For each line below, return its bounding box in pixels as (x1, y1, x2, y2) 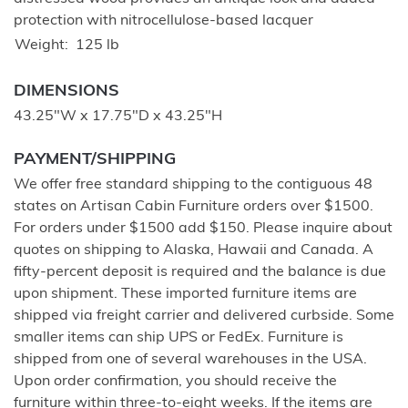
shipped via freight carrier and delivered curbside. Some (14, 309, 394, 324)
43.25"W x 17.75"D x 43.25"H (14, 109, 222, 125)
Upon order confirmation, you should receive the (14, 374, 337, 390)
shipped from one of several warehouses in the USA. (14, 352, 367, 368)
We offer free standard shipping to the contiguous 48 (14, 178, 372, 193)
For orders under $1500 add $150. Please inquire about (14, 221, 393, 237)
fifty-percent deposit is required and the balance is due (14, 265, 386, 280)
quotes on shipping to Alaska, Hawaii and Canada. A (14, 243, 373, 259)
